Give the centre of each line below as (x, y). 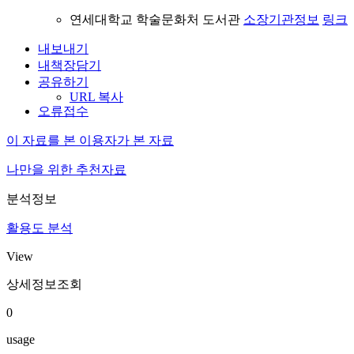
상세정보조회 (44, 284)
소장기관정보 (281, 19)
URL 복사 (96, 97)
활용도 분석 (40, 228)
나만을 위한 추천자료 (66, 169)
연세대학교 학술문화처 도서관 (156, 19)
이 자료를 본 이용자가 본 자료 (90, 140)
